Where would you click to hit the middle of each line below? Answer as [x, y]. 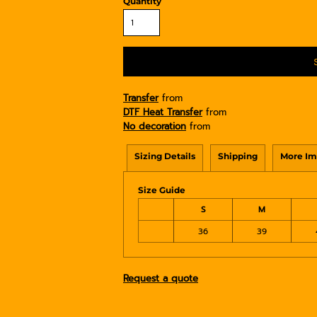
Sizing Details [165, 156]
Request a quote [161, 278]
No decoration [155, 126]
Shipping [238, 156]
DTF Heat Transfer [163, 112]
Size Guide [162, 190]
